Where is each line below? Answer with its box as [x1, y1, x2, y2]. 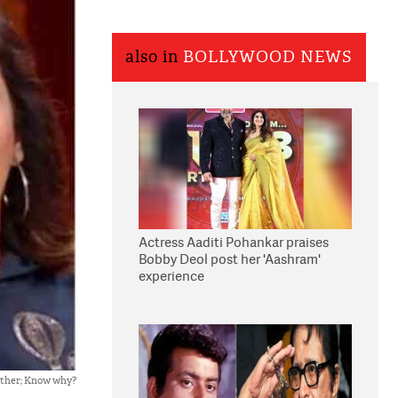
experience [139, 267, 204, 285]
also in [125, 47, 183, 68]
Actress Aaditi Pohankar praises [139, 233, 329, 251]
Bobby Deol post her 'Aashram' [139, 250, 321, 268]
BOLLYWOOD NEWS [183, 47, 353, 68]
